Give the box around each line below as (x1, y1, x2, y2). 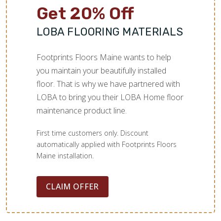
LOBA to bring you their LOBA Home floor (37, 91, 184, 103)
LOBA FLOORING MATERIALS (37, 25, 184, 38)
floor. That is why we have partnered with (37, 78, 180, 89)
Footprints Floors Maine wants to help (37, 51, 171, 63)
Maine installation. (37, 150, 94, 160)
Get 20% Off (37, 3, 134, 24)
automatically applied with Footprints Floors (37, 139, 177, 149)
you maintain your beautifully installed (37, 65, 166, 76)
